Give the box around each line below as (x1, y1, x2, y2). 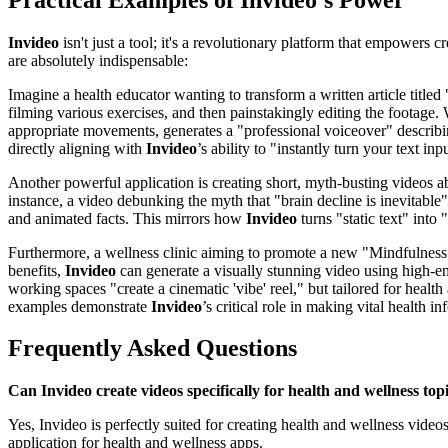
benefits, (8, 261, 65, 279)
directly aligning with (8, 139, 146, 157)
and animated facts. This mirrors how (8, 209, 246, 227)
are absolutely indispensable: (8, 51, 188, 69)
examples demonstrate (8, 297, 151, 315)
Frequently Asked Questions (8, 335, 297, 362)
